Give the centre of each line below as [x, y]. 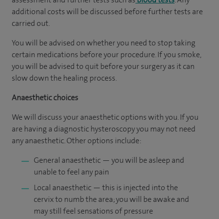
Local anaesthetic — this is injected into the [106, 187]
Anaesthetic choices [45, 98]
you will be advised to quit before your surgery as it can [103, 66]
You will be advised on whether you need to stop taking [104, 43]
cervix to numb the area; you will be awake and [111, 199]
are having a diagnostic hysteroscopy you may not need [104, 129]
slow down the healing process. [64, 78]
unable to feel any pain [71, 172]
